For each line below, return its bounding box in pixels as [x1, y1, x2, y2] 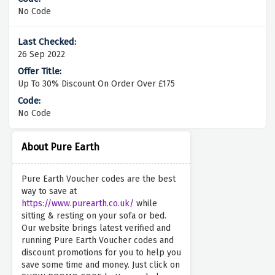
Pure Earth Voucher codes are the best [21, 174, 176, 185]
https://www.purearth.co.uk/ [21, 198, 134, 209]
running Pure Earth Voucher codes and [21, 235, 174, 246]
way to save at [21, 186, 77, 197]
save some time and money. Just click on [21, 260, 180, 271]
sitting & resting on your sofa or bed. [21, 211, 166, 222]
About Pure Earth [21, 141, 99, 153]
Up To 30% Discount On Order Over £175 [18, 79, 175, 90]
